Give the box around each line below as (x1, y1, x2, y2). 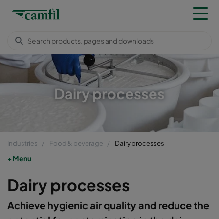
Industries (7, 138, 38, 147)
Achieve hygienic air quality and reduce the (7, 198, 209, 211)
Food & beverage (49, 138, 103, 147)
